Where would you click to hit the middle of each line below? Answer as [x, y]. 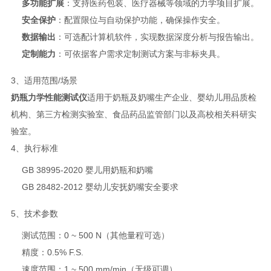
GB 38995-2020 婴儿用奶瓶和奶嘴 [87, 170]
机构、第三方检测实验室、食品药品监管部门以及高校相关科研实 [133, 114]
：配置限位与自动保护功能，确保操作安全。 [140, 20]
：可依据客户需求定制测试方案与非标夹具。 [140, 54]
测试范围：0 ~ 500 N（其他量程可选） [95, 235]
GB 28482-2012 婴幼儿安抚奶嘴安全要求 [100, 187]
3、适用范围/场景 [44, 80]
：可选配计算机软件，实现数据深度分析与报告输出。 [157, 37]
